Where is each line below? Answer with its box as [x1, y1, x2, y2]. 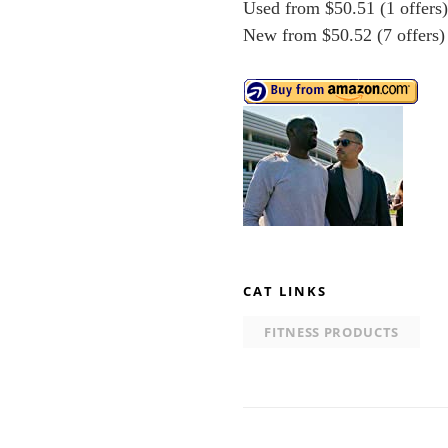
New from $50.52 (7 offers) [243, 25, 446, 45]
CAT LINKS [243, 281, 327, 300]
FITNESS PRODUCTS [264, 322, 399, 341]
